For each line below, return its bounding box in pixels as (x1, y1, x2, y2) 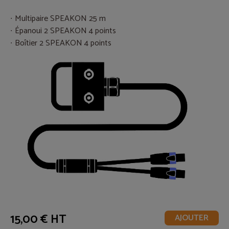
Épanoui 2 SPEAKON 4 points (15, 24, 116, 38)
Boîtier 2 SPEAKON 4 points (15, 36, 111, 51)
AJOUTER (175, 211, 209, 225)
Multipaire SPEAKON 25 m (15, 12, 106, 26)
